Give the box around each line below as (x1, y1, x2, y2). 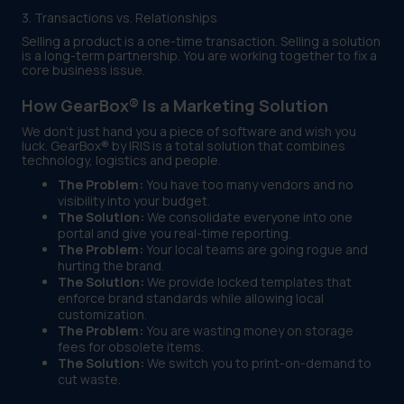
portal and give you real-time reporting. (58, 225, 291, 243)
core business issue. (22, 61, 145, 79)
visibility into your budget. (58, 192, 210, 210)
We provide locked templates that (144, 273, 352, 291)
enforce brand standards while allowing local (58, 289, 324, 308)
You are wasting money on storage (143, 322, 353, 340)
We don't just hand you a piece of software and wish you (22, 123, 356, 141)
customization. (58, 306, 147, 324)
